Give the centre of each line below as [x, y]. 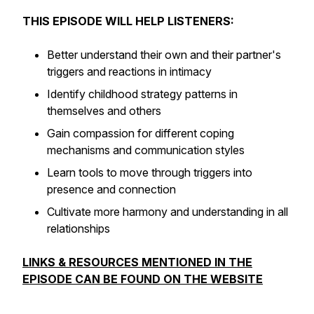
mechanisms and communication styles [146, 150]
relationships [78, 228]
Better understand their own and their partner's [164, 55]
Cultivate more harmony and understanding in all [168, 212]
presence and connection [111, 189]
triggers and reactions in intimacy [129, 71]
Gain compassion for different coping [141, 133]
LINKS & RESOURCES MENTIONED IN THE [137, 262]
